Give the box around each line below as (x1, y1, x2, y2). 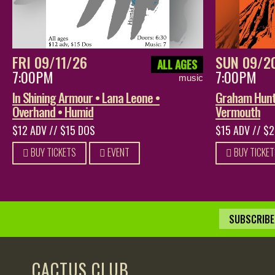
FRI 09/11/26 (12, 50, 87, 73)
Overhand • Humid (12, 101, 93, 121)
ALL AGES (157, 56, 197, 72)
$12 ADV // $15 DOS (12, 122, 95, 138)
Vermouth (215, 101, 260, 121)
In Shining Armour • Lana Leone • (12, 87, 160, 107)
